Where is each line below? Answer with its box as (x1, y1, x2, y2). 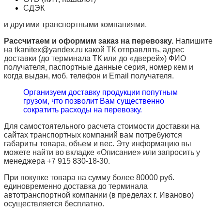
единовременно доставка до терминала (4, 182, 148, 191)
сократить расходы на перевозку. (23, 106, 142, 114)
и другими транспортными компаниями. (4, 20, 147, 29)
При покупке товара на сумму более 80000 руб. (4, 173, 174, 182)
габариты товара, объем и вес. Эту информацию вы (4, 139, 191, 148)
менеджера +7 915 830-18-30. (4, 157, 110, 166)
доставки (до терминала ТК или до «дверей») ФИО (4, 54, 186, 63)
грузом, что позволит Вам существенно (23, 97, 164, 106)
